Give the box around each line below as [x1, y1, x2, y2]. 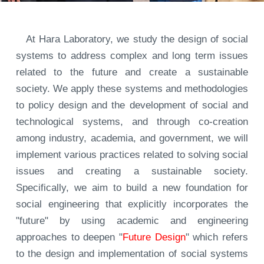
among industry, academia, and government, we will [15, 133, 249, 144]
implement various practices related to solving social [15, 149, 249, 161]
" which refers [185, 232, 249, 243]
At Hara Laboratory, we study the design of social [15, 34, 249, 45]
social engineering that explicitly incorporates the [15, 199, 249, 210]
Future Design [123, 232, 186, 243]
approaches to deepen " [15, 232, 123, 243]
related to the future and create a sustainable [15, 67, 249, 78]
